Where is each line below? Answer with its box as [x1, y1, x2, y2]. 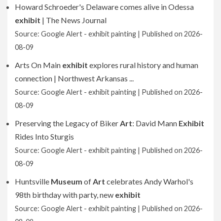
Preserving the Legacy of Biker [15, 118, 120, 128]
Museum [51, 176, 82, 186]
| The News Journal [40, 15, 107, 25]
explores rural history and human [88, 60, 198, 70]
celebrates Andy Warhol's [105, 176, 193, 186]
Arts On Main [15, 60, 62, 70]
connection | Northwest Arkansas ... [15, 73, 134, 83]
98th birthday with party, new [15, 189, 115, 199]
